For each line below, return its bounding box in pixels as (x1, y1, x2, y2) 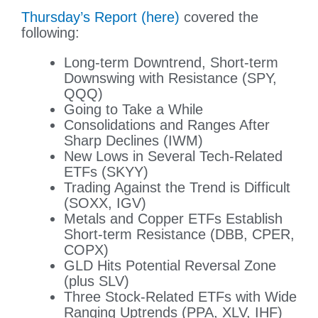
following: (21, 25, 79, 41)
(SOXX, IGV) (64, 195, 146, 212)
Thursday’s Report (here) (21, 9, 180, 26)
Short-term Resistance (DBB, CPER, (64, 226, 295, 243)
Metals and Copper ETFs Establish (64, 211, 283, 227)
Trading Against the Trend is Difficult (64, 180, 290, 196)
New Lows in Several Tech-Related (64, 148, 283, 165)
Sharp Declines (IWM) (64, 133, 203, 149)
